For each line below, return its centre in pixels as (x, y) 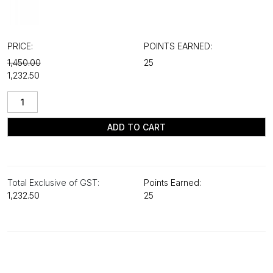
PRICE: (20, 46)
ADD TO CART (136, 127)
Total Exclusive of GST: (53, 183)
